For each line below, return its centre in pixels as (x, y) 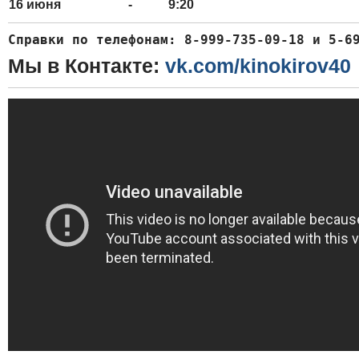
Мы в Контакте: (87, 66)
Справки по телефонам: (96, 40)
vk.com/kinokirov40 (258, 66)
